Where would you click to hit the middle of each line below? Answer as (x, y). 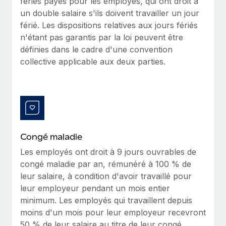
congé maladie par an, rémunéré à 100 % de (106, 164)
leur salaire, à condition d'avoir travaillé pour (106, 176)
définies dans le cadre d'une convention (96, 49)
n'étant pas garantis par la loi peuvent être (102, 37)
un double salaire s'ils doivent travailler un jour (110, 13)
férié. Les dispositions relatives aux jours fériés (109, 25)
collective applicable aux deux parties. (93, 61)
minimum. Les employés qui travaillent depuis (106, 200)
